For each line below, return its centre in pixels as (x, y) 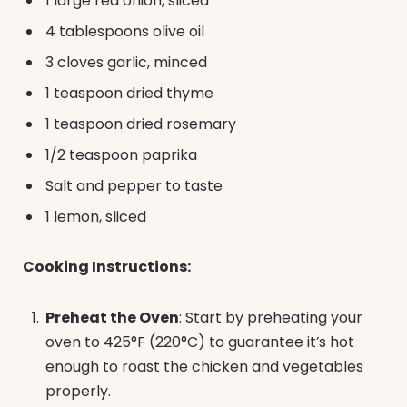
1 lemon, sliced (96, 216)
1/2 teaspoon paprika (121, 154)
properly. (78, 392)
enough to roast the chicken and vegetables (204, 367)
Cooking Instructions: (107, 267)
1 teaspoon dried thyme (129, 93)
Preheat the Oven (112, 318)
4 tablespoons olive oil (125, 31)
